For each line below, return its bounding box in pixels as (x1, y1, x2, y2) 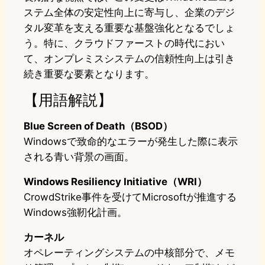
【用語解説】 (24, 91, 112, 109)
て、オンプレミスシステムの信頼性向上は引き (24, 53, 235, 65)
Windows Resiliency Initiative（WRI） (24, 176, 207, 188)
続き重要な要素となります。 (24, 68, 154, 80)
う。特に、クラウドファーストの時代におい (24, 37, 225, 50)
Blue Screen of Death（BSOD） (24, 120, 173, 132)
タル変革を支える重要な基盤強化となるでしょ (24, 22, 235, 34)
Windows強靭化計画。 (24, 206, 127, 219)
